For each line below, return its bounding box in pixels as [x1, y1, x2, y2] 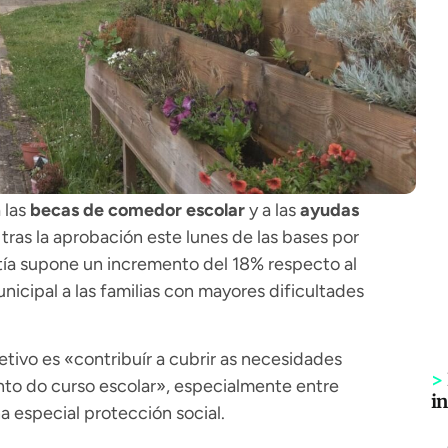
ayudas [299, 199, 359, 221]
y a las [244, 199, 300, 221]
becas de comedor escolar [29, 199, 245, 221]
